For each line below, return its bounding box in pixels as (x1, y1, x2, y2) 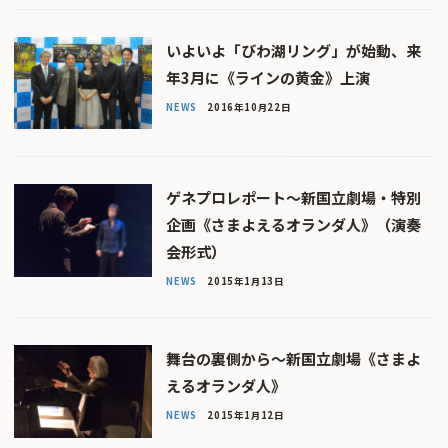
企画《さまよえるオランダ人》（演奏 (165, 214, 421, 236)
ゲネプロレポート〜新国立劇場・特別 (165, 187, 421, 209)
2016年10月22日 (206, 99, 291, 114)
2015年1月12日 (206, 407, 284, 422)
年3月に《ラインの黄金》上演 (165, 66, 370, 88)
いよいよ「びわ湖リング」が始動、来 (165, 39, 421, 61)
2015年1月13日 (206, 274, 284, 289)
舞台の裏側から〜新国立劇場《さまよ (165, 348, 421, 370)
